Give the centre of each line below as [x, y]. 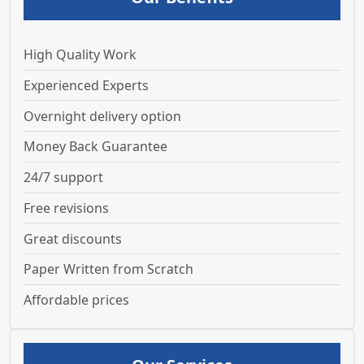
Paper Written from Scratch [108, 269]
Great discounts [73, 239]
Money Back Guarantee [95, 147]
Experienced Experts [86, 86]
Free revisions [66, 208]
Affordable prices [76, 300]
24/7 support [63, 178]
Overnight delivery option [102, 116]
